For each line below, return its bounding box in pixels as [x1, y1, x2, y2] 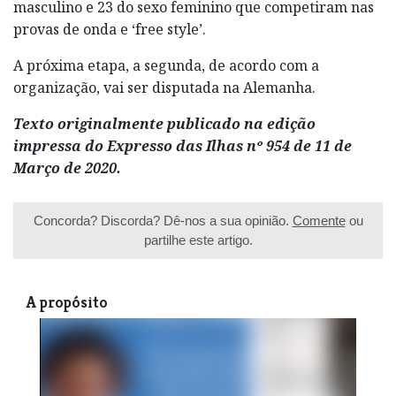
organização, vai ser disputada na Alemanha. [13, 77, 316, 97]
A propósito [27, 292, 108, 312]
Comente [292, 212, 346, 228]
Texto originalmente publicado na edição [13, 113, 316, 133]
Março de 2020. [13, 157, 125, 178]
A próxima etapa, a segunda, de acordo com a [13, 55, 319, 75]
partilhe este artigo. [143, 232, 253, 247]
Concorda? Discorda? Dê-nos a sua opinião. [33, 212, 293, 228]
